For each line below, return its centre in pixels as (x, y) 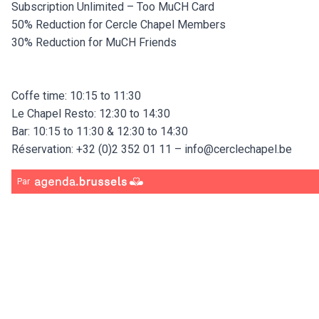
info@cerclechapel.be (238, 150)
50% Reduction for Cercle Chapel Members (119, 25)
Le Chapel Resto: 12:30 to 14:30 (91, 114)
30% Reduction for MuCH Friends (94, 43)
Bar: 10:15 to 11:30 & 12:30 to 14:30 (100, 132)
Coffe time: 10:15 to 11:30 (76, 96)
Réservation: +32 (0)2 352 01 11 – (98, 150)
